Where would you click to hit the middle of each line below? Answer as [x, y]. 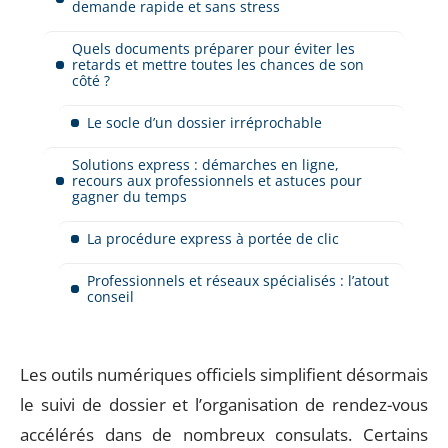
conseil [110, 296]
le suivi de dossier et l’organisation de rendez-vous [224, 404]
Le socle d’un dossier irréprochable [204, 122]
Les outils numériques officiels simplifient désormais [224, 374]
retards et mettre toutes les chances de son [218, 64]
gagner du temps [129, 196]
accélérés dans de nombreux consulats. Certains [224, 434]
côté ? [91, 80]
